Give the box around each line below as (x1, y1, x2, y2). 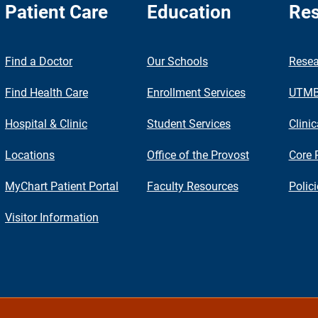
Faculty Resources (146, 179, 238, 193)
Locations (5, 148, 55, 162)
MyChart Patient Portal (5, 179, 119, 193)
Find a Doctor (5, 54, 72, 68)
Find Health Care (5, 85, 88, 99)
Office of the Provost (146, 148, 249, 162)
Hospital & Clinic (5, 116, 87, 131)
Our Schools (146, 54, 208, 68)
